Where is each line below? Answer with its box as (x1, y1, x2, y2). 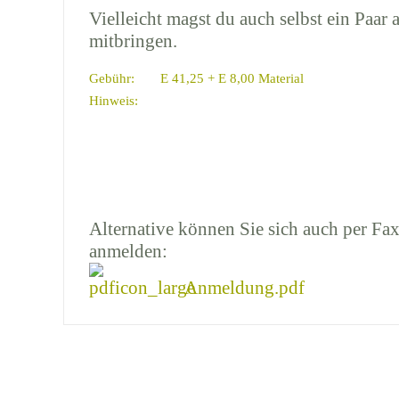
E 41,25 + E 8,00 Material (160, 70, 304, 85)
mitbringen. (89, 29, 177, 52)
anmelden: (89, 240, 167, 262)
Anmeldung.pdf (181, 276, 305, 298)
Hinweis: (89, 93, 138, 108)
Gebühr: (89, 70, 134, 85)
